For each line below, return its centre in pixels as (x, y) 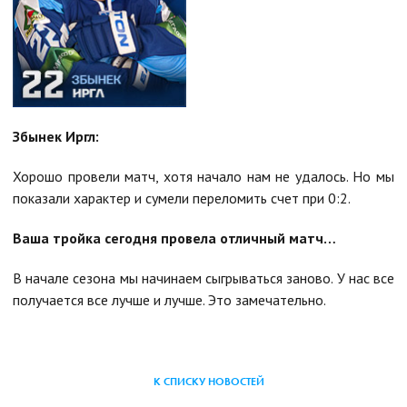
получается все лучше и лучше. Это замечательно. (169, 299)
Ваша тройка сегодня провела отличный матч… (174, 238)
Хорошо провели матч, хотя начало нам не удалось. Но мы (203, 176)
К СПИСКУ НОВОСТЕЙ (209, 381)
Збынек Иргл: (56, 136)
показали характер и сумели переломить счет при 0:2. (182, 198)
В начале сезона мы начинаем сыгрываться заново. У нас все (203, 278)
